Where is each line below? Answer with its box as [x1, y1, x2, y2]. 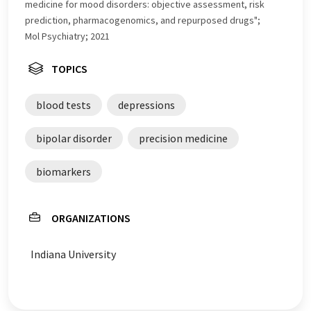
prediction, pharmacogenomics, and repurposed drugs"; [25, 14, 260, 27]
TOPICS [51, 62, 87, 76]
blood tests [36, 98, 91, 112]
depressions [118, 98, 175, 112]
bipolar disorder [36, 131, 112, 146]
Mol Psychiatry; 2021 [25, 30, 110, 43]
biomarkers [36, 165, 91, 179]
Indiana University [31, 247, 116, 262]
